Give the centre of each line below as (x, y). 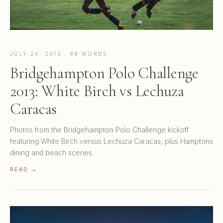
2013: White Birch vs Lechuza (97, 91)
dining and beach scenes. (52, 153)
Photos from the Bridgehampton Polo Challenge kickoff (99, 130)
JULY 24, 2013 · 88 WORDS (59, 54)
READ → (24, 170)
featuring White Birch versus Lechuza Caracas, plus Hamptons (111, 141)
